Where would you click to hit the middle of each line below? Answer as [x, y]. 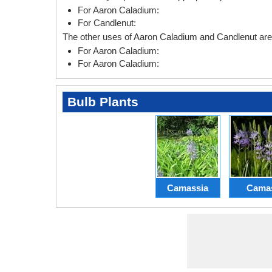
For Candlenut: [107, 23]
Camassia [188, 188]
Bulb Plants [103, 102]
